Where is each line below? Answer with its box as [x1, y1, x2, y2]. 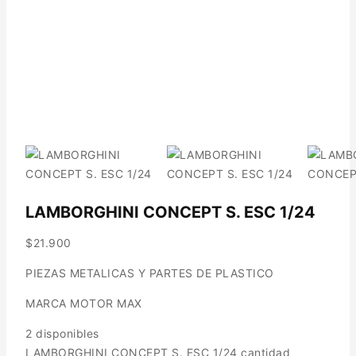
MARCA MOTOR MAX [25, 296, 142, 310]
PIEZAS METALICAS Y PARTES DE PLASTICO [25, 265, 274, 280]
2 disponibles [25, 326, 99, 340]
